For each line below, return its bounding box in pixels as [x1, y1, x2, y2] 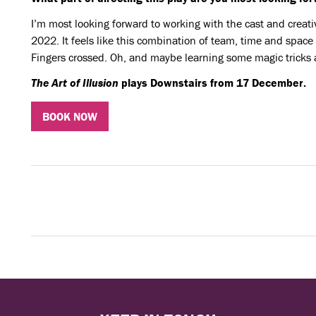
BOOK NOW [42, 109, 97, 123]
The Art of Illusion [30, 75, 119, 90]
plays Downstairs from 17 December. [118, 75, 306, 90]
